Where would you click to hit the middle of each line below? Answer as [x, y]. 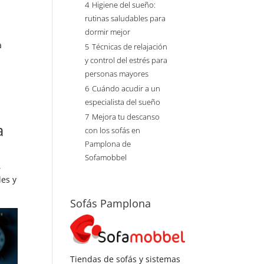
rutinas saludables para [126, 19]
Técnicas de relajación [130, 47]
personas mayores [117, 74]
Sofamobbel [106, 158]
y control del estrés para [126, 60]
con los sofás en [113, 131]
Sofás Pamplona [111, 203]
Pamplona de [108, 144]
